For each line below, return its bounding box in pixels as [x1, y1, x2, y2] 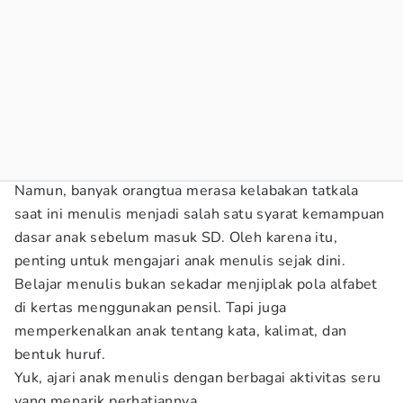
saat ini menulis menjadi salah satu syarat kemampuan [14, 204, 385, 224]
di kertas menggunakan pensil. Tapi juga [14, 298, 287, 318]
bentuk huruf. [14, 345, 106, 364]
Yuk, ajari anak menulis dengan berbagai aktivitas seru [14, 368, 381, 388]
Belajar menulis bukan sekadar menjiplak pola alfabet [14, 274, 378, 294]
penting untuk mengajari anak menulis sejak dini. [14, 251, 350, 271]
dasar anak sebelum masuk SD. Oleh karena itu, [14, 228, 337, 247]
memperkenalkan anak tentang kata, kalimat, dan [14, 321, 347, 341]
